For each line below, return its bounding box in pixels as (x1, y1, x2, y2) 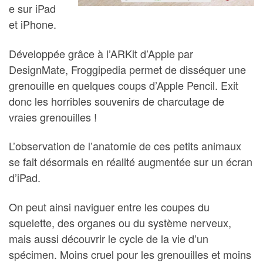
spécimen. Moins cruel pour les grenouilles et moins (9, 246, 251, 262)
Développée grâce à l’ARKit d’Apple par (9, 45, 193, 61)
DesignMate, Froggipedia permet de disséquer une (9, 61, 246, 77)
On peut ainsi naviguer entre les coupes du (9, 198, 210, 214)
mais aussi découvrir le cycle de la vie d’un (9, 230, 208, 246)
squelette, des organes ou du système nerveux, (9, 214, 231, 230)
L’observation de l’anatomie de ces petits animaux (9, 138, 241, 153)
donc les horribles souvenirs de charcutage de (9, 93, 224, 109)
